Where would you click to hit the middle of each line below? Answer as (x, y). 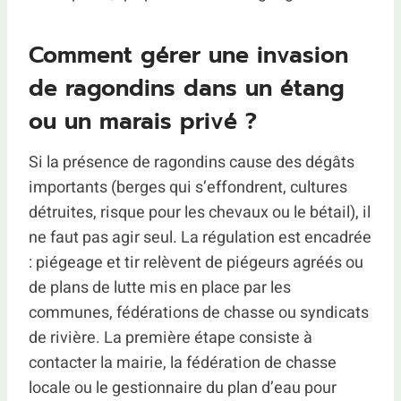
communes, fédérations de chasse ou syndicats (199, 312)
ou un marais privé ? (143, 122)
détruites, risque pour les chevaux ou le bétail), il (200, 212)
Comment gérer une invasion (188, 55)
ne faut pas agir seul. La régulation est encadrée (200, 237)
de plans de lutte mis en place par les (160, 287)
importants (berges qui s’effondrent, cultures (188, 187)
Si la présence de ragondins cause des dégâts (192, 162)
